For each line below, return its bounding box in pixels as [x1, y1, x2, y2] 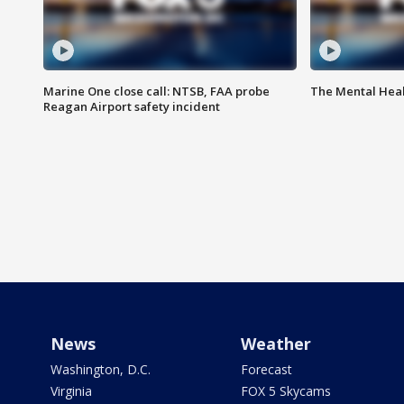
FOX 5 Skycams [240, 382, 331, 400]
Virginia [50, 382, 92, 400]
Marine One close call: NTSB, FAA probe [43, 83, 270, 100]
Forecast [240, 361, 292, 379]
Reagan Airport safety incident [43, 98, 220, 115]
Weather [240, 333, 311, 355]
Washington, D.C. [50, 361, 151, 379]
